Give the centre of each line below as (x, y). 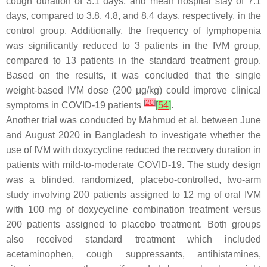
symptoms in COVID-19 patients (75, 105)
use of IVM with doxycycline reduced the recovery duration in (133, 150)
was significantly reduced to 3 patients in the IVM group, (133, 46)
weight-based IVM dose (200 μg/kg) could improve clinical (133, 90)
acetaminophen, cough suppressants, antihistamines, (133, 254)
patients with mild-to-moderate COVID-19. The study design (133, 165)
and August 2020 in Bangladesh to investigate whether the (133, 135)
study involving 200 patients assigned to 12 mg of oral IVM (133, 195)
